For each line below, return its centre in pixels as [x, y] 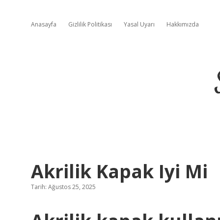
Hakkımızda [183, 24]
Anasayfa [44, 24]
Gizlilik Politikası [90, 24]
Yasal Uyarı [139, 24]
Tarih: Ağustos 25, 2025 [63, 187]
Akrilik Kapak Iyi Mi [119, 171]
